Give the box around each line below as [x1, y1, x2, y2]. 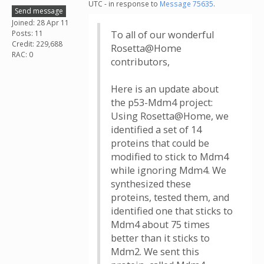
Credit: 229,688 [12, 38, 62, 49]
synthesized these [111, 177, 191, 190]
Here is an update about [111, 82, 219, 95]
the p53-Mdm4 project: [111, 96, 213, 109]
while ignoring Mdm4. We [111, 164, 226, 177]
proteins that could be [111, 137, 209, 150]
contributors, [111, 55, 170, 68]
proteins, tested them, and [111, 191, 229, 204]
